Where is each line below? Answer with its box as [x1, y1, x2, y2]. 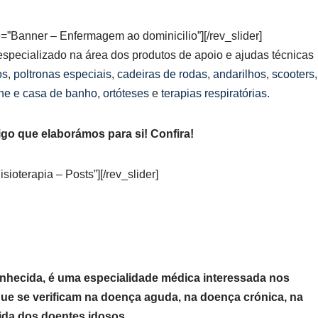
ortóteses [103, 87, 149, 99]
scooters [272, 68, 314, 80]
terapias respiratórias [161, 87, 267, 99]
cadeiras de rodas [117, 68, 207, 80]
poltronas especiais [13, 68, 111, 80]
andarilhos [213, 68, 266, 80]
